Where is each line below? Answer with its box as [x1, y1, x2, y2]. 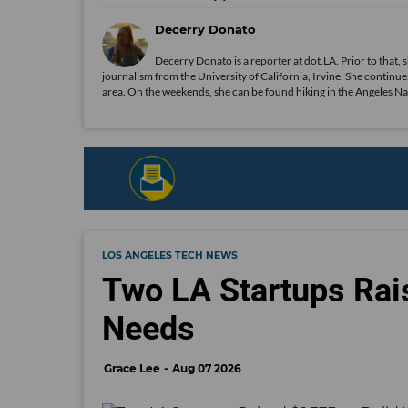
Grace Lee [104, 362, 160, 375]
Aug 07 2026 [172, 362, 241, 375]
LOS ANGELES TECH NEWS [102, 250, 238, 261]
